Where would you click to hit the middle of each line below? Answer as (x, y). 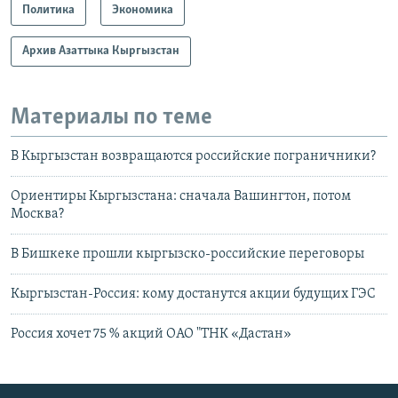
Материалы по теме (111, 117)
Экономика (143, 10)
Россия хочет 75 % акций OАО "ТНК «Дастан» (151, 334)
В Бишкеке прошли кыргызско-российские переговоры (187, 255)
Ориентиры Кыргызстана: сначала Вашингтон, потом (181, 197)
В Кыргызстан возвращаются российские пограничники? (193, 157)
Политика (48, 10)
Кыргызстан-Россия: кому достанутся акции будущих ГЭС (193, 295)
